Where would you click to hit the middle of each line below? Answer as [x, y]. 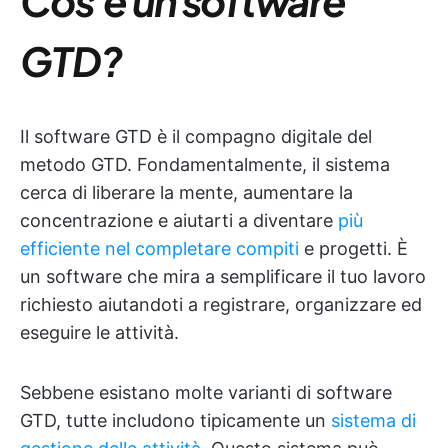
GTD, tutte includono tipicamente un [175, 420]
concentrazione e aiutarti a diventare [179, 220]
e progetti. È [353, 248]
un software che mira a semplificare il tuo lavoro [223, 276]
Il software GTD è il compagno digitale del [196, 136]
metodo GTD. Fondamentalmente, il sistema [205, 164]
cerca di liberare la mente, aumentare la [186, 192]
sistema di [373, 420]
